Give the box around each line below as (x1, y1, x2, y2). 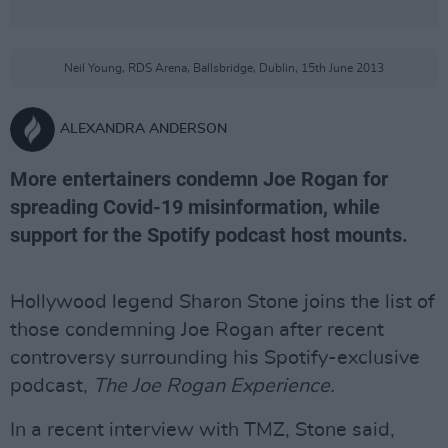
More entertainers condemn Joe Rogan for (10, 167, 388, 191)
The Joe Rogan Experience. (93, 376, 335, 396)
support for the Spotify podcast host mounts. (10, 223, 408, 247)
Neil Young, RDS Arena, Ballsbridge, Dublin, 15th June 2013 (64, 62, 384, 74)
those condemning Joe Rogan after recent (10, 320, 384, 340)
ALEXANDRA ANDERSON (60, 122, 227, 136)
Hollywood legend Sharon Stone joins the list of (10, 292, 435, 312)
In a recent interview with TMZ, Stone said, (10, 420, 395, 440)
